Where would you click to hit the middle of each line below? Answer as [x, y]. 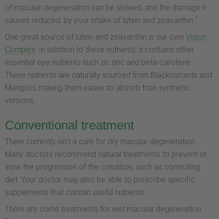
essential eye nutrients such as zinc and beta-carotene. [99, 62]
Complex [20, 49]
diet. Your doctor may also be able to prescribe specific [100, 180]
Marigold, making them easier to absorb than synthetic [97, 88]
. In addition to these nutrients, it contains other [115, 49]
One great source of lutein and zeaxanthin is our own [95, 37]
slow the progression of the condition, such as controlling [102, 167]
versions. [20, 100]
